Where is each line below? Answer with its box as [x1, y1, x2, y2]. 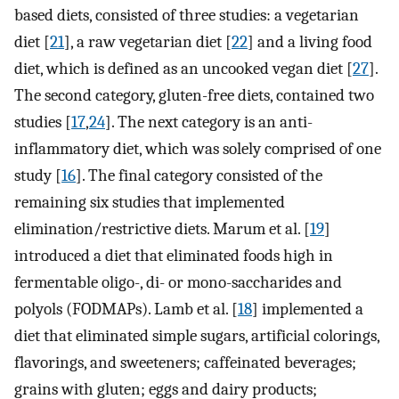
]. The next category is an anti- [105, 112, 313, 133]
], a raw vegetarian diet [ [64, 32, 232, 53]
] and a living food [248, 32, 372, 53]
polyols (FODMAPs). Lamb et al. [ [14, 299, 238, 320]
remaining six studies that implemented [14, 192, 285, 213]
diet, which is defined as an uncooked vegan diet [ [14, 59, 353, 79]
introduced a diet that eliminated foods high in [14, 246, 333, 266]
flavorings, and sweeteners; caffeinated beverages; [14, 353, 356, 373]
